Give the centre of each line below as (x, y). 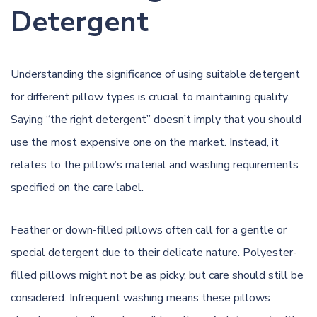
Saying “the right (53, 119)
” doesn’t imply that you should (224, 119)
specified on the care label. (77, 187)
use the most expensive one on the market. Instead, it (145, 142)
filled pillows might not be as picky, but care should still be (157, 275)
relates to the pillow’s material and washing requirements (155, 165)
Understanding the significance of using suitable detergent (155, 74)
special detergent (55, 252)
